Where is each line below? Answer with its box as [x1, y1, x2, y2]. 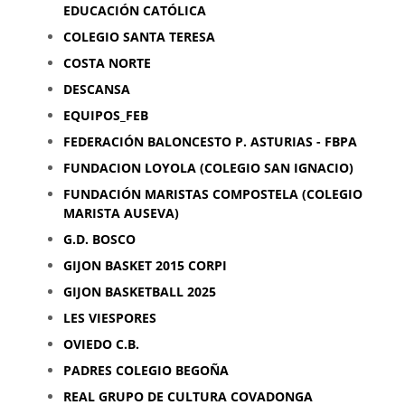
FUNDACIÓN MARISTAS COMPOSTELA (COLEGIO [63, 185, 363, 202]
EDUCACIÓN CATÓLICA [63, 2, 206, 19]
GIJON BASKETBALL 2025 [63, 283, 216, 300]
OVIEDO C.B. [63, 335, 139, 353]
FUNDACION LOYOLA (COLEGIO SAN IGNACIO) [63, 159, 353, 176]
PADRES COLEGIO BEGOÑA [63, 362, 229, 379]
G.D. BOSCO [63, 231, 136, 248]
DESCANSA [63, 80, 130, 98]
